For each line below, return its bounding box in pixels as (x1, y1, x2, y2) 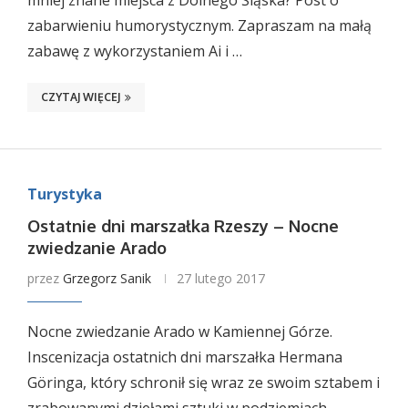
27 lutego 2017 (176, 270, 265, 287)
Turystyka (26, 184, 102, 204)
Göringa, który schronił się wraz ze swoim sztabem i (26, 372, 380, 393)
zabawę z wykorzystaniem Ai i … (26, 41, 242, 61)
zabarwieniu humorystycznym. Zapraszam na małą (26, 15, 372, 36)
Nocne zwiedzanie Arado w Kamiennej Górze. (26, 321, 332, 342)
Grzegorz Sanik (62, 270, 151, 287)
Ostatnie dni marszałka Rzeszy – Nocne (26, 216, 339, 236)
